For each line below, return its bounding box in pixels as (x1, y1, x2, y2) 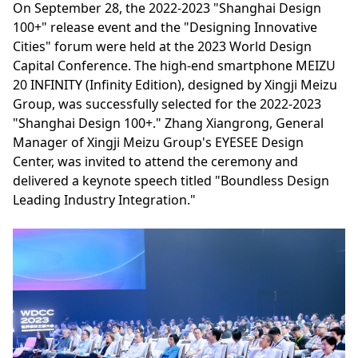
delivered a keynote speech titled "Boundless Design (13, 171, 329, 189)
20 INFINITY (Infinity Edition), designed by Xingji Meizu (13, 75, 337, 93)
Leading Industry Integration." (13, 190, 196, 209)
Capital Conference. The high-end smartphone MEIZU (13, 56, 336, 74)
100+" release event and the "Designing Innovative (13, 18, 317, 36)
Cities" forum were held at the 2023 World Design (13, 37, 312, 55)
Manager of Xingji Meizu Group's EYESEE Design (13, 133, 304, 151)
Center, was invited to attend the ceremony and (13, 152, 298, 170)
